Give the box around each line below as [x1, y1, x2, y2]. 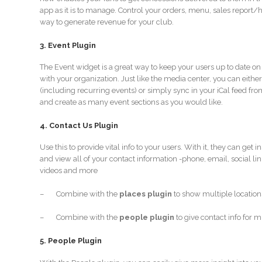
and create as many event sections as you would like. [39, 98, 223, 107]
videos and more [39, 166, 98, 175]
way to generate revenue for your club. [39, 17, 174, 26]
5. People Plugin [39, 236, 102, 246]
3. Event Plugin [39, 40, 96, 50]
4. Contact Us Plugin [39, 121, 118, 130]
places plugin [119, 189, 172, 199]
